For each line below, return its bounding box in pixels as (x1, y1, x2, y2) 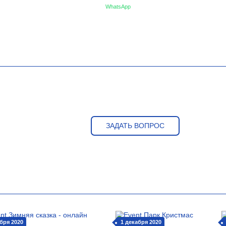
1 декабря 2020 (120, 218, 161, 225)
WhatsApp (105, 3, 131, 10)
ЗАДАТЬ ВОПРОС (106, 121, 164, 130)
